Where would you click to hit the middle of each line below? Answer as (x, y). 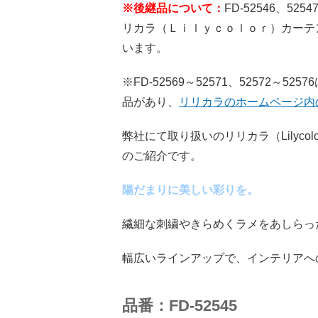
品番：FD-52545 (180, 306)
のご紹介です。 (162, 156)
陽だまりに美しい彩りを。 (190, 190)
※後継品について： (173, 8)
